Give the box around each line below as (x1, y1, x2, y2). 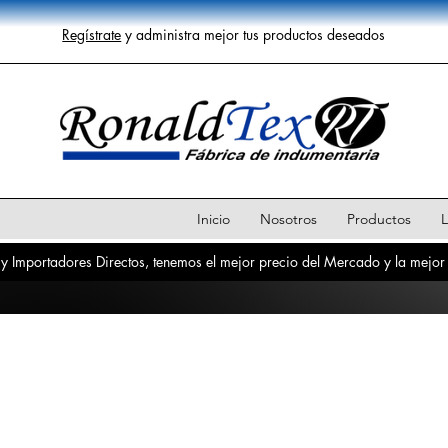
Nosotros (260, 210, 317, 229)
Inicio (197, 210, 230, 229)
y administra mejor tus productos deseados (121, 25, 386, 44)
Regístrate (62, 25, 122, 44)
